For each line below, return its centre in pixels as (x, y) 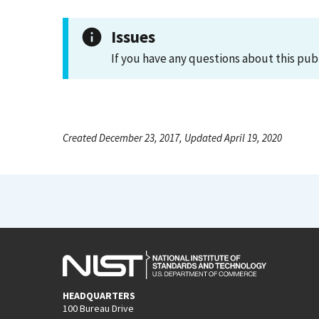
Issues (133, 37)
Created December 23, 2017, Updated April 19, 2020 (172, 138)
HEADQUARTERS (99, 295)
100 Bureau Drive (98, 308)
